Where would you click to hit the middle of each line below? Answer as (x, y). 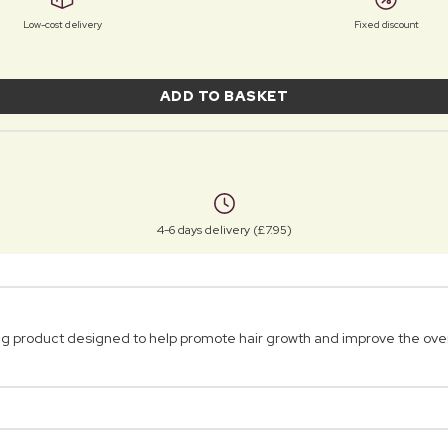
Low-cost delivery (62, 24)
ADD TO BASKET (224, 95)
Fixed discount (386, 24)
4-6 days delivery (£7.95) (224, 230)
